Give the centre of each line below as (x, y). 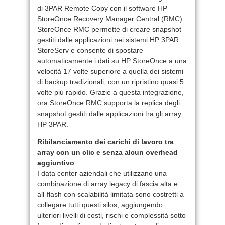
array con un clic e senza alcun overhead (107, 152)
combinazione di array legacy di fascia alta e (107, 184)
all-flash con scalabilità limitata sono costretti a (110, 194)
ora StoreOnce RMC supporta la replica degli (108, 103)
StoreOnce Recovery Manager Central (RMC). (111, 18)
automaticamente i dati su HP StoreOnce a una (112, 61)
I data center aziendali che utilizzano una (102, 173)
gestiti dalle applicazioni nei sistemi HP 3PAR (108, 39)
